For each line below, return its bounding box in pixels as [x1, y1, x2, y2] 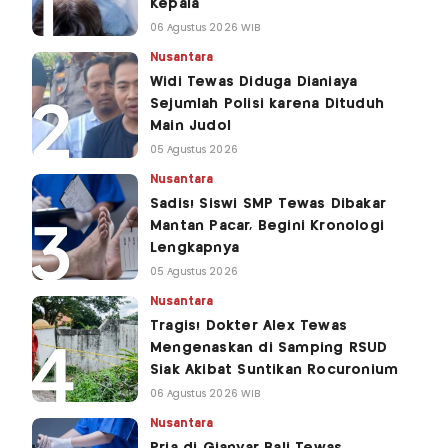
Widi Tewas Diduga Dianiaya [150, 75, 358, 90]
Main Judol [150, 119, 231, 134]
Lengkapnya [150, 241, 239, 256]
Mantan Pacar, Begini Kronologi [150, 219, 384, 234]
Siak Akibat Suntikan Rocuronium [150, 363, 399, 378]
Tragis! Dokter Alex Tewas [150, 319, 347, 334]
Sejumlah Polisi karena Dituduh [150, 97, 384, 112]
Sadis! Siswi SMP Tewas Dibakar [150, 197, 386, 212]
